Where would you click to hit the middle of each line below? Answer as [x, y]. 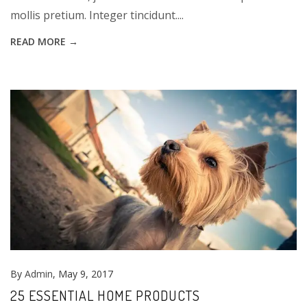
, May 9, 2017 [83, 274]
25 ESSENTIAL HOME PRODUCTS [105, 296]
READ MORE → [44, 41]
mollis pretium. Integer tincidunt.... [97, 15]
